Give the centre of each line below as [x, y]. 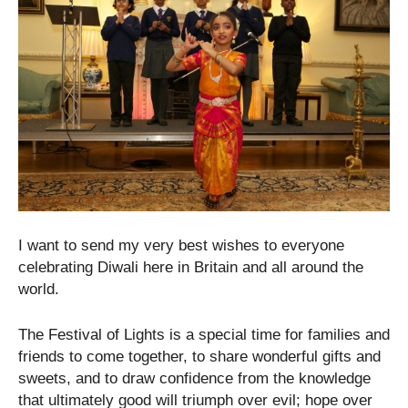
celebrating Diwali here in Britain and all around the [191, 267]
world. [39, 289]
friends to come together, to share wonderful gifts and [199, 356]
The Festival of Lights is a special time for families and [204, 334]
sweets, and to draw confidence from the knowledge [194, 378]
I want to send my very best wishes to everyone [181, 245]
